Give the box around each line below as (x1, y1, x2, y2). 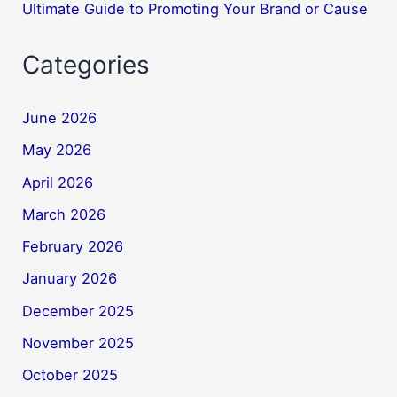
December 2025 (22, 301, 135, 320)
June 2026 (22, 108, 97, 127)
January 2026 (22, 269, 118, 288)
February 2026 (22, 237, 124, 256)
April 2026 (22, 173, 94, 191)
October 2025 (22, 366, 119, 385)
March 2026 (22, 205, 106, 223)
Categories (22, 50, 151, 81)
